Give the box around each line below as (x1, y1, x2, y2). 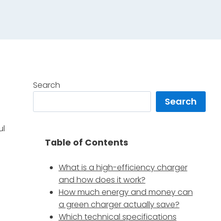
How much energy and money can (58, 186, 193, 198)
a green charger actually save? (58, 199, 180, 211)
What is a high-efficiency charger (58, 162, 187, 174)
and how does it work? (58, 174, 146, 186)
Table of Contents (44, 137, 128, 149)
